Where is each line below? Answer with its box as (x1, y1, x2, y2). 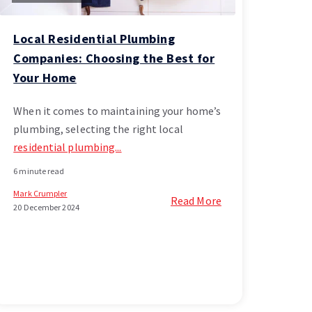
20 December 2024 (13, 202, 79, 213)
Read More (170, 194, 221, 208)
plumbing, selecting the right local (13, 122, 183, 136)
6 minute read (13, 166, 65, 177)
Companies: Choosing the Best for (13, 50, 215, 67)
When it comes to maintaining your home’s (13, 104, 221, 118)
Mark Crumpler (13, 188, 68, 199)
